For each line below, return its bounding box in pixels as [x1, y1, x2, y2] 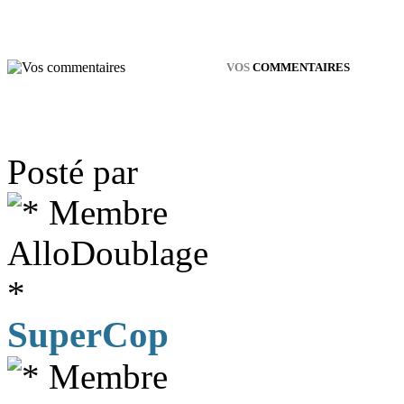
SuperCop [7, 314, 169, 355]
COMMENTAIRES [250, 60, 350, 75]
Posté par [7, 151, 138, 191]
